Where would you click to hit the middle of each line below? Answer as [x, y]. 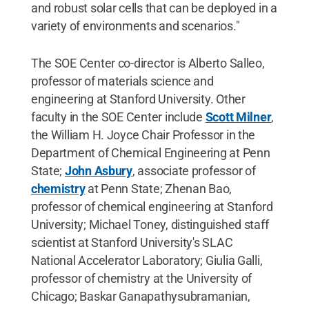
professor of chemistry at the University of [141, 278]
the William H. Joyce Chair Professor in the [143, 135]
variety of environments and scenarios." [135, 26]
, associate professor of [194, 171]
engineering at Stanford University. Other [138, 99]
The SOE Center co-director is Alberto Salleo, [148, 63]
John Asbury [98, 171]
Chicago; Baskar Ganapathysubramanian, [140, 296]
